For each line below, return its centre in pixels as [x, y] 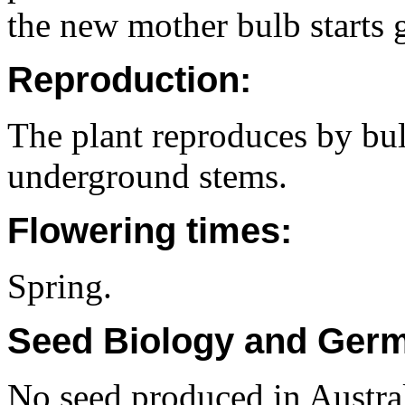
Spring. [60, 286]
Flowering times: [150, 231]
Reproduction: [129, 80]
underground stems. [147, 176]
